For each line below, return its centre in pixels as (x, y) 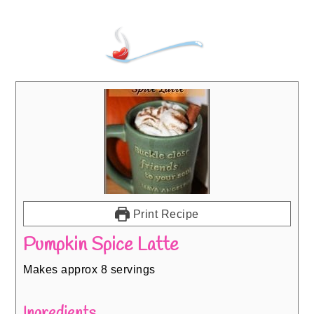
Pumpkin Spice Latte (101, 246)
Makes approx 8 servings (89, 269)
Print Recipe (164, 214)
